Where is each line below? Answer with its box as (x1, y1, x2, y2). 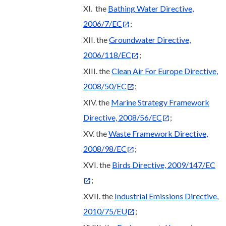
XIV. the (83, 97, 111, 107)
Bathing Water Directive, (108, 3, 194, 13)
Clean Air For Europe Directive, (111, 66, 218, 76)
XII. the (83, 34, 109, 44)
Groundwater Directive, (109, 34, 191, 44)
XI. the (83, 3, 108, 13)
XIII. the (83, 66, 111, 76)
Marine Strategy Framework (111, 97, 209, 107)
